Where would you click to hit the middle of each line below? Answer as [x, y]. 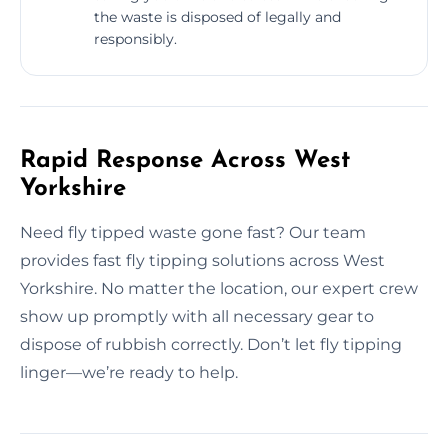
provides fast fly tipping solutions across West [202, 260]
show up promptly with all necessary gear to [197, 316]
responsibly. [135, 38]
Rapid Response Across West [185, 160]
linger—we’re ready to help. [129, 372]
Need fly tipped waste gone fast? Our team [193, 232]
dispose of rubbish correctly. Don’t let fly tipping [211, 344]
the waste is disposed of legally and [217, 16]
